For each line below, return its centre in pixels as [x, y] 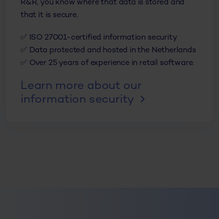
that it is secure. [49, 16]
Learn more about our [81, 87]
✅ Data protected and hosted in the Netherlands [108, 51]
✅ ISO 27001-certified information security [99, 38]
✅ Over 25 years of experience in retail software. [108, 64]
